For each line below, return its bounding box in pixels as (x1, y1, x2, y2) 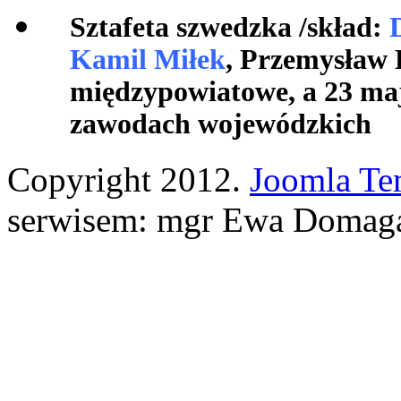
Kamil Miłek (70, 43, 226, 75)
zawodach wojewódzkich (70, 107, 371, 140)
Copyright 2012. (7, 160, 250, 200)
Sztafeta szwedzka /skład (70, 11, 372, 43)
